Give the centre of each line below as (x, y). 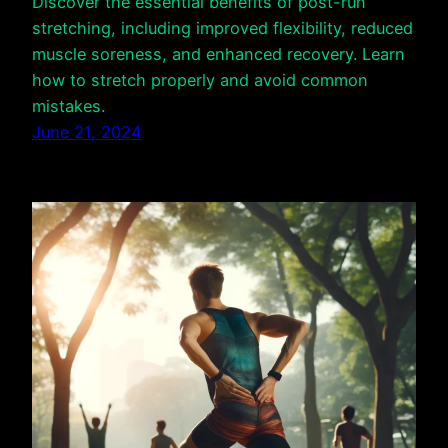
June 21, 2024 (86, 132)
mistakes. (68, 106)
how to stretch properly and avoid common (200, 80)
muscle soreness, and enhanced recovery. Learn (218, 54)
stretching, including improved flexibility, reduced (222, 28)
